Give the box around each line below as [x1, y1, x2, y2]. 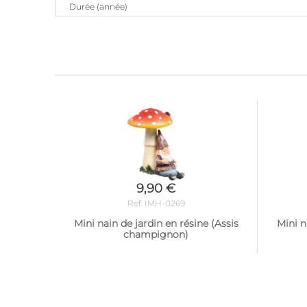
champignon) [123, 228, 188, 241]
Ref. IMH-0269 [127, 197, 185, 208]
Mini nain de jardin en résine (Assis [73, 217, 238, 230]
